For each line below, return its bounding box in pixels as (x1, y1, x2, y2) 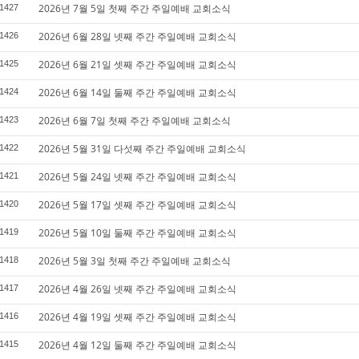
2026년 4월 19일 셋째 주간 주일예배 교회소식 (38, 310, 236, 324)
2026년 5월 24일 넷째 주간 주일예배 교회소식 (38, 170, 236, 184)
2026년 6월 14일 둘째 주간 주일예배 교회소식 (38, 86, 236, 99)
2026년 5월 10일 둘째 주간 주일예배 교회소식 (38, 226, 236, 240)
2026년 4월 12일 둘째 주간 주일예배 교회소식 (38, 338, 236, 352)
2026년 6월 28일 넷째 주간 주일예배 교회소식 (38, 30, 236, 43)
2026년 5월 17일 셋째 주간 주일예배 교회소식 (38, 198, 236, 212)
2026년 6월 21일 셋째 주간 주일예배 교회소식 (38, 58, 236, 71)
